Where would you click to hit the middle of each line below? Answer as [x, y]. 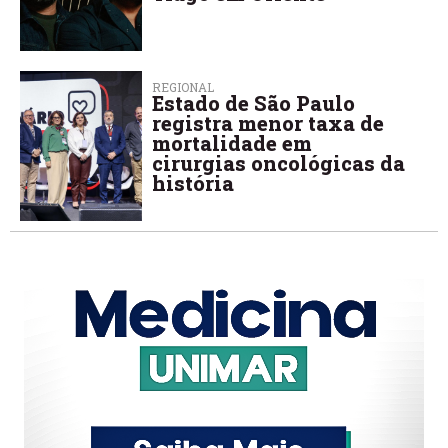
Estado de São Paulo [254, 102]
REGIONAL [183, 86]
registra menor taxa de [268, 122]
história [193, 182]
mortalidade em [232, 142]
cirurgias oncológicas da [279, 162]
